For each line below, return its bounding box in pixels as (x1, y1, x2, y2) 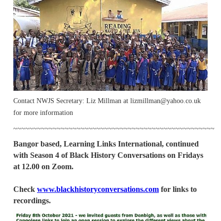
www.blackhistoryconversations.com (37, 184, 159, 193)
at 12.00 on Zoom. (13, 162, 74, 171)
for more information (13, 109, 73, 116)
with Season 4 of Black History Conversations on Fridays (13, 150, 203, 159)
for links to (159, 184, 197, 193)
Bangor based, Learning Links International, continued (13, 139, 199, 148)
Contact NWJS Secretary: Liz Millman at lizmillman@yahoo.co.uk (13, 97, 201, 105)
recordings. (13, 196, 53, 205)
